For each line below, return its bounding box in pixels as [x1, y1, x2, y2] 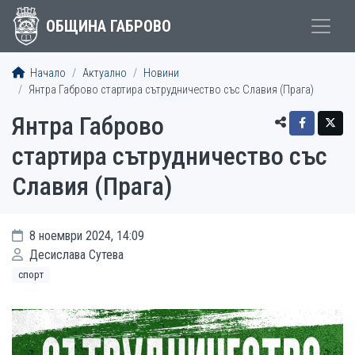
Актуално [82, 67, 127, 80]
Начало [28, 67, 66, 80]
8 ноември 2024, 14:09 [26, 228, 144, 243]
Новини [143, 67, 179, 80]
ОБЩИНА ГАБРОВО [45, 17, 171, 36]
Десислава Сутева [26, 247, 124, 262]
